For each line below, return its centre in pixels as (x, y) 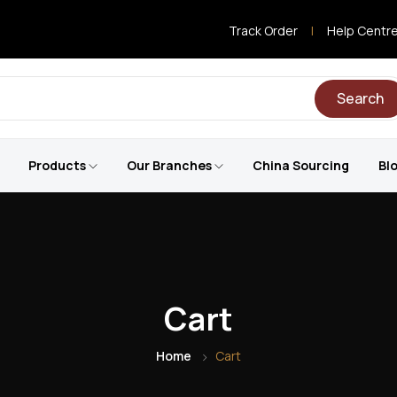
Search (360, 98)
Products (58, 165)
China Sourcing (300, 165)
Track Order (264, 31)
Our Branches (170, 165)
